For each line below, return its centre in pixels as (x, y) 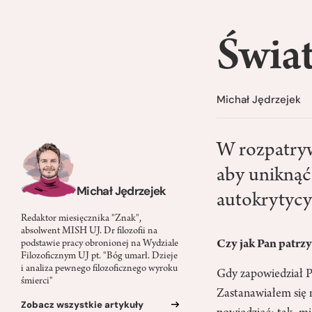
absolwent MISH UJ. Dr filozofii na (89, 231)
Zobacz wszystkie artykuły (82, 304)
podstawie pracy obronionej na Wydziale (100, 244)
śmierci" (37, 281)
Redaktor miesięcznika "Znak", (81, 219)
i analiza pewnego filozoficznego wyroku (99, 269)
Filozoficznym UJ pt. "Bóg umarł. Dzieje (99, 256)
